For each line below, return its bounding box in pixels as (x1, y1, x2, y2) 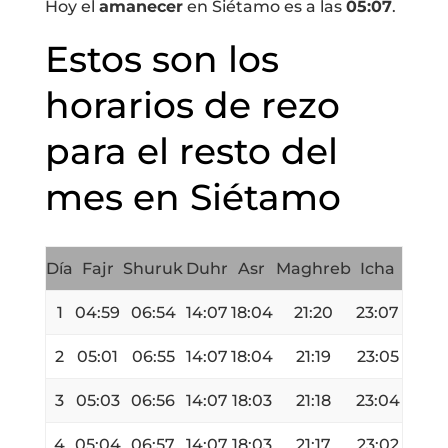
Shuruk (123, 259, 184, 278)
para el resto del (44, 129, 338, 173)
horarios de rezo (44, 83, 340, 127)
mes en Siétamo (44, 175, 341, 219)
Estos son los (44, 37, 279, 81)
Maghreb (276, 259, 352, 278)
